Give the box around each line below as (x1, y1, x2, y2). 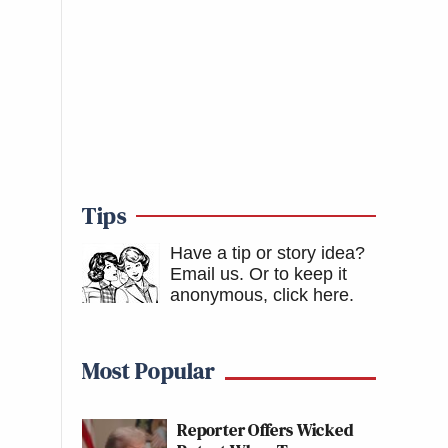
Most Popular (82, 354, 215, 387)
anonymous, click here (170, 285, 349, 305)
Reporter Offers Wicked (177, 417, 353, 442)
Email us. (170, 264, 244, 284)
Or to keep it (249, 264, 347, 284)
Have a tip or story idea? (170, 243, 365, 263)
